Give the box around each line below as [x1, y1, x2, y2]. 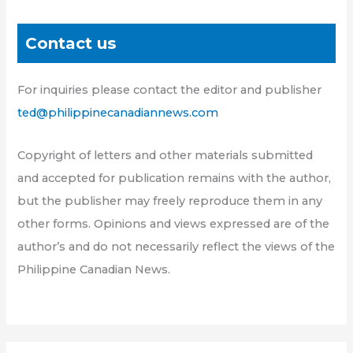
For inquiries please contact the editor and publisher [17, 82, 322, 97]
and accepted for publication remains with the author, [17, 171, 332, 186]
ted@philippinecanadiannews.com [17, 105, 219, 120]
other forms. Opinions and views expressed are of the [17, 217, 330, 232]
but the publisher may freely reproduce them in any [17, 194, 323, 209]
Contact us [25, 33, 117, 53]
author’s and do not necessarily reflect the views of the [17, 240, 336, 255]
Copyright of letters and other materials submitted [17, 148, 314, 163]
